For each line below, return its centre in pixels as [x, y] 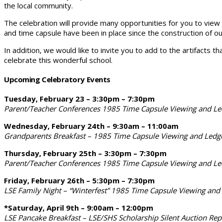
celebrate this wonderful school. [58, 60]
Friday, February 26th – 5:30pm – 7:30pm [79, 180]
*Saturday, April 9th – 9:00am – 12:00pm [79, 207]
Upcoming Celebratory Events [57, 79]
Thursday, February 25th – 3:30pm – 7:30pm [85, 153]
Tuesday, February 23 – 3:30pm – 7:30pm [79, 98]
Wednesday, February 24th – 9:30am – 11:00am [91, 126]
